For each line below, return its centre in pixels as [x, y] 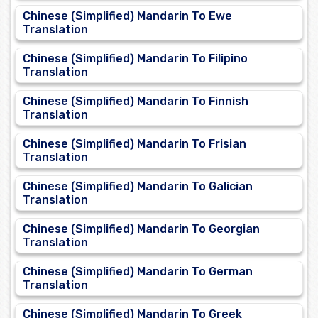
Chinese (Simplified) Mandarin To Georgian [141, 229]
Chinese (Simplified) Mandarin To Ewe [127, 16]
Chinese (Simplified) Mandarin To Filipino [135, 59]
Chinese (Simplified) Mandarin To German [138, 272]
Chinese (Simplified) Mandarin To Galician [138, 187]
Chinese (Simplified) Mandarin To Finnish [136, 102]
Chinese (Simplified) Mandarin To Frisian [135, 144]
